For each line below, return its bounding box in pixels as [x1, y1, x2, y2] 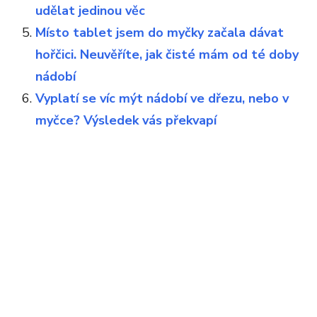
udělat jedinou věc [35, 1, 145, 19]
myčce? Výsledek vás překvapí [35, 111, 217, 129]
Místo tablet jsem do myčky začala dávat [35, 23, 284, 41]
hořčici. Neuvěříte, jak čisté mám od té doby [35, 45, 299, 63]
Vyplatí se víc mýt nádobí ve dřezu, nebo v [35, 89, 289, 107]
